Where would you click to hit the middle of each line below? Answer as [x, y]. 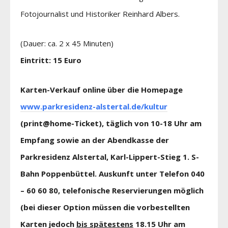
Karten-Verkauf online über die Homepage [102, 89]
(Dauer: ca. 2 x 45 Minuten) [67, 43]
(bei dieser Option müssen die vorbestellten [105, 207]
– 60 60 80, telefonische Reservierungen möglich [112, 190]
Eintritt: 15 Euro [51, 60]
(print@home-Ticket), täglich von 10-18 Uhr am [111, 123]
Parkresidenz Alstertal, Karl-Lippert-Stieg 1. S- [110, 156]
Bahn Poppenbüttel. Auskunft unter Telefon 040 [112, 173]
